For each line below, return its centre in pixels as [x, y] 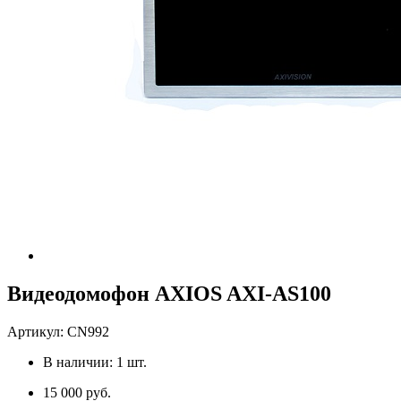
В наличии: [80, 362]
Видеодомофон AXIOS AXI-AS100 [169, 293]
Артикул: [37, 331]
